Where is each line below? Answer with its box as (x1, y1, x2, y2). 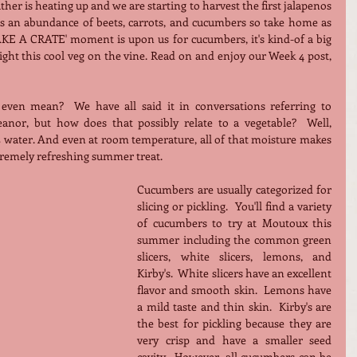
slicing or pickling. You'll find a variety (137, 198, 331, 214)
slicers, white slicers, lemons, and (137, 249, 331, 265)
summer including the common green (137, 232, 331, 248)
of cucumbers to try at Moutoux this (137, 215, 331, 231)
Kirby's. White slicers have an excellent (137, 265, 331, 281)
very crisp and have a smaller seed (137, 332, 331, 348)
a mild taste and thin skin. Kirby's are (137, 299, 331, 315)
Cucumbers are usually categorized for (137, 182, 331, 198)
